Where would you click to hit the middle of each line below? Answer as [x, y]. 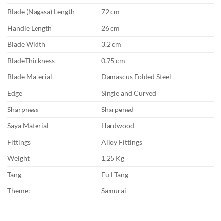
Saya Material [28, 126]
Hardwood [118, 126]
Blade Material [30, 77]
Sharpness [23, 110]
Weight [18, 158]
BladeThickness [31, 61]
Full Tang [115, 175]
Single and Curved [129, 93]
